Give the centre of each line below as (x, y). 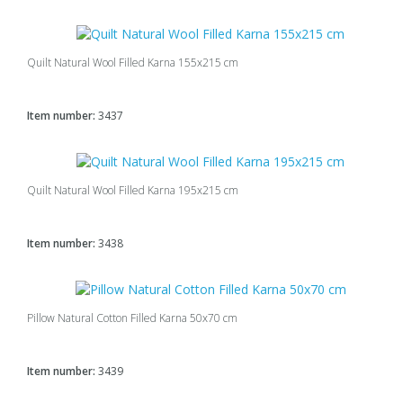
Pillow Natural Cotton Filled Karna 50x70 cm (132, 318)
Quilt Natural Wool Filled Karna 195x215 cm (133, 191)
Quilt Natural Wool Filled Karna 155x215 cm (133, 62)
